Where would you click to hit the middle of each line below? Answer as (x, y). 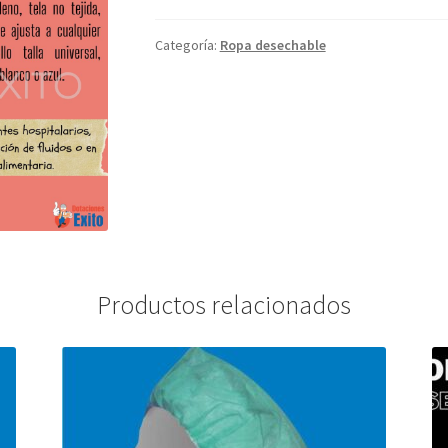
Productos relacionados (224, 305)
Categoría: (187, 45)
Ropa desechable (272, 45)
